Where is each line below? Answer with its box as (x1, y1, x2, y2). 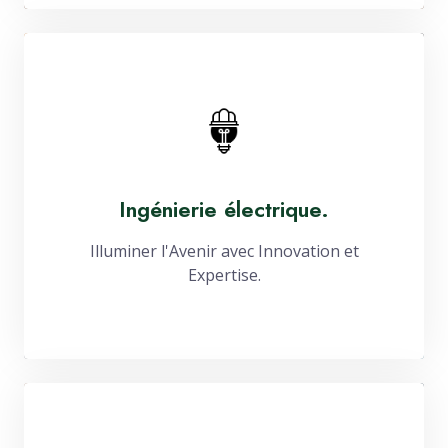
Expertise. (187, 264, 261, 286)
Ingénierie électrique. (119, 194, 329, 225)
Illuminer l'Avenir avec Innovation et (89, 240, 359, 262)
